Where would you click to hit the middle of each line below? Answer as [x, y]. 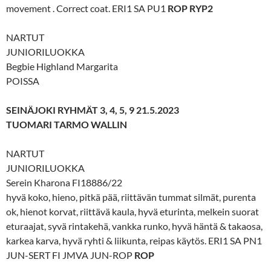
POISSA [23, 80]
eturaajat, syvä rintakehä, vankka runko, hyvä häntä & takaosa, [134, 226]
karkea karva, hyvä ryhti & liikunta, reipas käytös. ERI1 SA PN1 [134, 240]
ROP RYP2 [190, 8]
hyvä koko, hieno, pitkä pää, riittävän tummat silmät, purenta [131, 197]
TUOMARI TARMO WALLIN [67, 124]
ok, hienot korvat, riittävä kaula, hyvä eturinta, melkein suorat [132, 211]
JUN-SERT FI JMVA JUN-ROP [70, 255]
